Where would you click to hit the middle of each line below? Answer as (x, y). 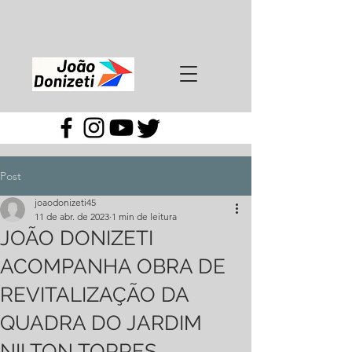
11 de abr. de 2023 (72, 216)
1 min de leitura (144, 216)
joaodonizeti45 (65, 202)
